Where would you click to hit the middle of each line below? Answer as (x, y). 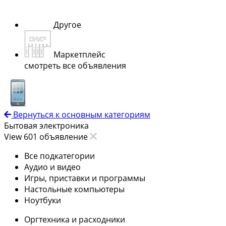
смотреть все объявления (75, 65)
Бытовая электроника (46, 125)
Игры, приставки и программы (85, 178)
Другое (67, 24)
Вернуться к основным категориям (82, 114)
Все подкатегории (60, 156)
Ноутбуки (43, 200)
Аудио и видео (52, 167)
